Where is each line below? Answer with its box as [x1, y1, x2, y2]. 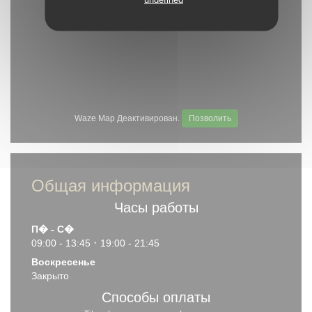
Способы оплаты [102, 289, 210, 305]
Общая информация [31, 175, 190, 195]
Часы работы [114, 199, 198, 215]
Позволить [188, 113, 231, 123]
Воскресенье [31, 256, 95, 267]
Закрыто [31, 270, 69, 281]
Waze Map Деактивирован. [74, 113, 182, 123]
